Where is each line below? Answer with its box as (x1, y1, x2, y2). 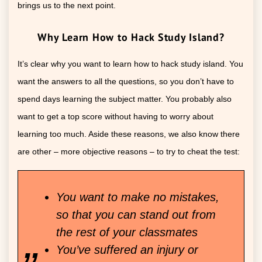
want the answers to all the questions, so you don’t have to (18, 77, 234, 87)
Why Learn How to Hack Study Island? (37, 30, 225, 44)
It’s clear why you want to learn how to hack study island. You (18, 59, 243, 69)
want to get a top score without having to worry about (18, 112, 213, 122)
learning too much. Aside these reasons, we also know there (18, 129, 240, 139)
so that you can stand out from (56, 208, 216, 222)
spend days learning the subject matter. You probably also (18, 94, 232, 104)
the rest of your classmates (56, 226, 198, 239)
